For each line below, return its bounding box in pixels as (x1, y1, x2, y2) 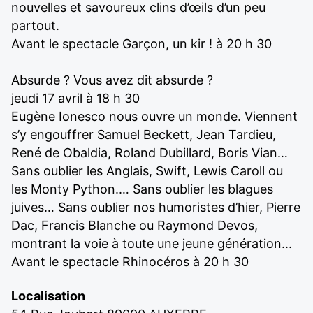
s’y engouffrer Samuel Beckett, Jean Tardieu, (11, 127, 276, 142)
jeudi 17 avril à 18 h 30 (11, 91, 140, 105)
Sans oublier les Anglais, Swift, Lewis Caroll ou (11, 163, 283, 178)
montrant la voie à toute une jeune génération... (11, 236, 292, 251)
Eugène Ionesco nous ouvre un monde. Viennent (11, 109, 298, 124)
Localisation (11, 289, 85, 303)
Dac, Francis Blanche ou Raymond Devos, (11, 218, 258, 233)
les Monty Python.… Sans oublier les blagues (11, 182, 273, 196)
